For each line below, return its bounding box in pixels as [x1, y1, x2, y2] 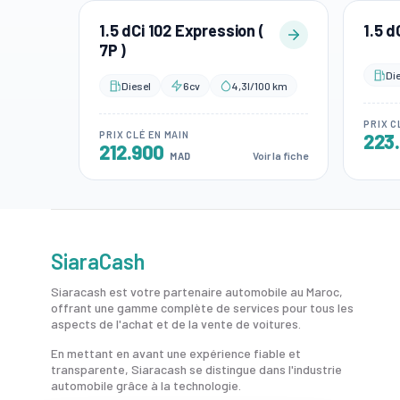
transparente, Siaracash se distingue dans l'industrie [51, 361, 342, 377]
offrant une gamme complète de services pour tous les [51, 299, 354, 315]
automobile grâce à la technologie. [51, 377, 241, 393]
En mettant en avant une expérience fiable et [51, 345, 301, 361]
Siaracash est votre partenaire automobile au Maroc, [51, 283, 343, 299]
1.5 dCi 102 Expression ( [99, 20, 264, 40]
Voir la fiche [253, 148, 308, 162]
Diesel [121, 79, 151, 92]
